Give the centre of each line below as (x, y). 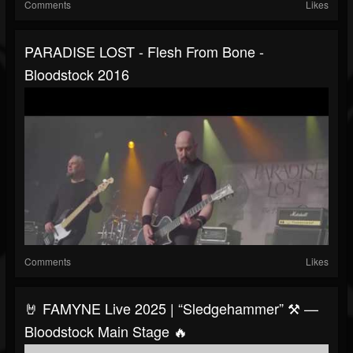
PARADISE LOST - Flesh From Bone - (144, 52)
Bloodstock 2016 (77, 74)
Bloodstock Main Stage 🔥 (106, 331)
